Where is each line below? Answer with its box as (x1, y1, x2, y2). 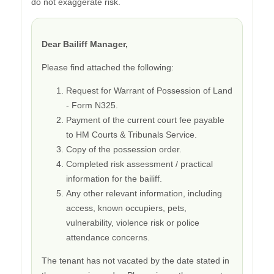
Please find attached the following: (42, 62, 174, 72)
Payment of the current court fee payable (66, 114, 224, 125)
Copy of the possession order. (66, 144, 182, 154)
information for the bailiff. (66, 173, 162, 183)
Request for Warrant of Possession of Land (66, 85, 232, 95)
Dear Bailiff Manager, (42, 39, 128, 49)
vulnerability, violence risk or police (66, 217, 199, 228)
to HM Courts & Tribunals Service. (66, 129, 197, 139)
